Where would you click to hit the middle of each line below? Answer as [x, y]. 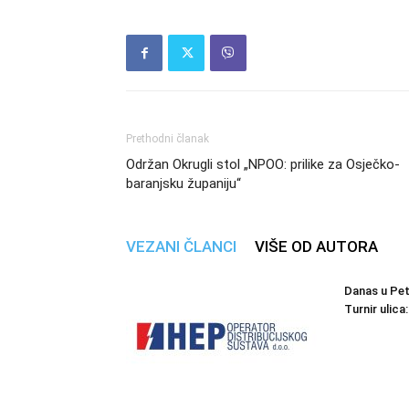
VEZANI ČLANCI [181, 246]
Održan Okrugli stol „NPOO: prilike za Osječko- [263, 164]
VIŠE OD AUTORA [316, 246]
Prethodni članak [168, 139]
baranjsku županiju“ [184, 184]
